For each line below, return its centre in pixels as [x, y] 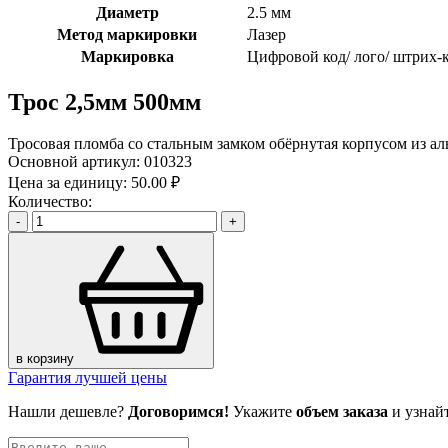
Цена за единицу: [67, 183]
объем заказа [342, 412]
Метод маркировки [127, 34]
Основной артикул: [76, 162]
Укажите [262, 412]
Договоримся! [178, 412]
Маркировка [127, 56]
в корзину [45, 359]
